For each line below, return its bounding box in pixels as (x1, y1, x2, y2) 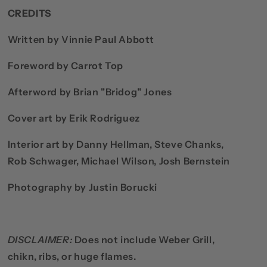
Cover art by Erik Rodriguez (7, 112, 140, 125)
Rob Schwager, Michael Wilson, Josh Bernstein (7, 155, 230, 167)
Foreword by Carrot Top (7, 60, 123, 72)
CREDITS (7, 7, 51, 20)
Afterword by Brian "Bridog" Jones (7, 86, 172, 98)
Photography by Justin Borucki (7, 181, 157, 194)
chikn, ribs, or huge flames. (7, 250, 136, 263)
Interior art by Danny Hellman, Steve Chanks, (7, 138, 224, 151)
